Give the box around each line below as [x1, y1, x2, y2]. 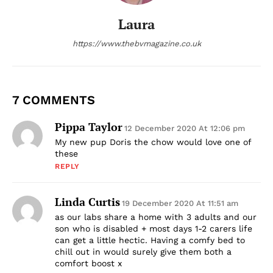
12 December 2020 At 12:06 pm [124, 123, 245, 133]
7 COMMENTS [12, 92, 95, 107]
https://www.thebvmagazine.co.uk [72, 38, 201, 48]
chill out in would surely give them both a [55, 246, 232, 257]
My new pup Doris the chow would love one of [55, 136, 251, 147]
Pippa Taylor [55, 119, 122, 134]
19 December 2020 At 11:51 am [122, 198, 238, 208]
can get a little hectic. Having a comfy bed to [55, 235, 245, 245]
